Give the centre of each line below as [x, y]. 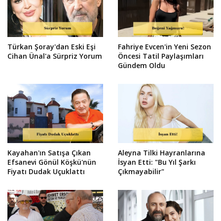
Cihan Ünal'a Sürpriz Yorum [55, 56]
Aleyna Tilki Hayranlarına [162, 152]
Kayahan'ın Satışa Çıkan [49, 152]
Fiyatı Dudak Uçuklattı [46, 171]
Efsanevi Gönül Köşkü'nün [52, 162]
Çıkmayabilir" [141, 171]
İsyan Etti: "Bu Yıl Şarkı [157, 162]
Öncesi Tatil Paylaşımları [161, 56]
